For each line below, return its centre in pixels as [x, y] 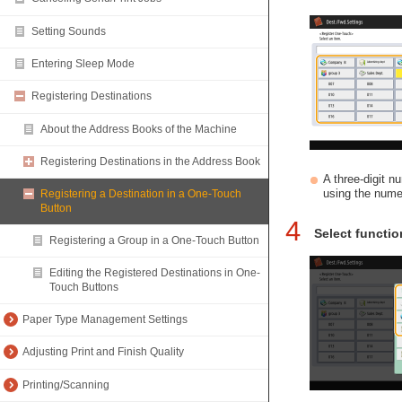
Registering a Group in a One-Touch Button [154, 241]
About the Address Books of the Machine [139, 129]
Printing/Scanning [66, 385]
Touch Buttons [84, 287]
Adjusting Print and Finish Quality [103, 352]
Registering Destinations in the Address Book [150, 162]
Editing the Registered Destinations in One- [155, 273]
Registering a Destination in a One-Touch [141, 194]
